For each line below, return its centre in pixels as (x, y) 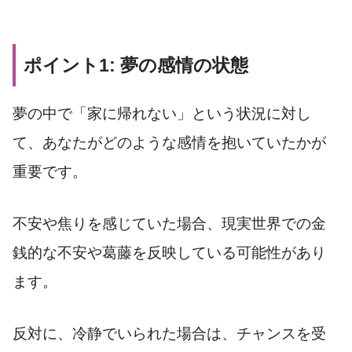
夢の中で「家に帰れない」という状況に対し (162, 114)
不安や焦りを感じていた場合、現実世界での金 (169, 224)
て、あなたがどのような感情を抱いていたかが (169, 143)
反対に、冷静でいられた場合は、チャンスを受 (169, 333)
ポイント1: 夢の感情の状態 (136, 66)
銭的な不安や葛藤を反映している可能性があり (169, 253)
